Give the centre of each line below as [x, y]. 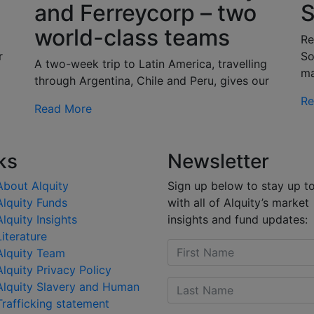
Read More [63, 109]
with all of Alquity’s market [238, 203]
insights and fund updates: [238, 220]
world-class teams [132, 38]
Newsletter [218, 162]
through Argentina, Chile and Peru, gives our [152, 81]
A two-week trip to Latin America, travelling [151, 64]
